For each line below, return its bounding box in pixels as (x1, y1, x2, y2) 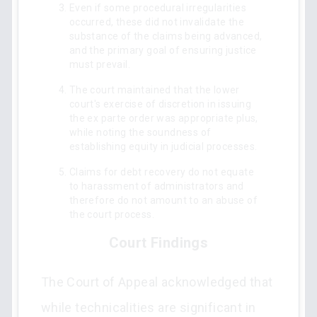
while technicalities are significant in (40, 300, 256, 315)
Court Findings (108, 234, 209, 251)
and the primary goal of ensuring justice (69, 45, 257, 56)
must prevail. (69, 59, 130, 70)
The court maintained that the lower (69, 84, 240, 96)
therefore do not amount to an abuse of (69, 195, 258, 206)
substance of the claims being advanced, (69, 30, 263, 42)
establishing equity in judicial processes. (69, 141, 258, 152)
